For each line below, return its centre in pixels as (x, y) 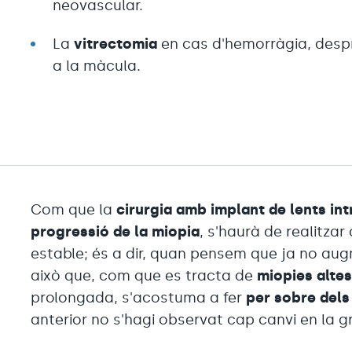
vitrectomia (116, 44)
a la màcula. (97, 66)
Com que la (74, 209)
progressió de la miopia (115, 231)
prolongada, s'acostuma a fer (139, 297)
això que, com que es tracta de (144, 275)
